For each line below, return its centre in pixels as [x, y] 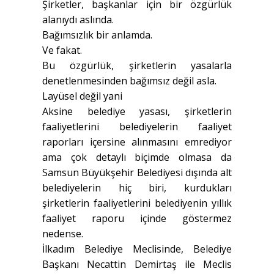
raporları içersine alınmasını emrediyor [137, 142]
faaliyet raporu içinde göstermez [137, 219]
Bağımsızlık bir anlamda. [97, 35]
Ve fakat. [62, 50]
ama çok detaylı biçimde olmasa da [137, 157]
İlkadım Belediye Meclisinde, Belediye [137, 249]
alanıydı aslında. [78, 20]
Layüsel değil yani [82, 96]
